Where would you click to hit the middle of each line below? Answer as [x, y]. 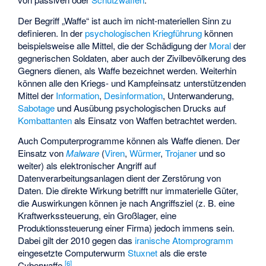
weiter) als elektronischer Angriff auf [87, 166]
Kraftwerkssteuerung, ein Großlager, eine [97, 216]
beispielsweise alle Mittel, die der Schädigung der [114, 45]
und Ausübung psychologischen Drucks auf [140, 107]
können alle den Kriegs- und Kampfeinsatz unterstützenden [132, 83]
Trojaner [181, 153]
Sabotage [37, 107]
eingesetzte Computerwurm [73, 253]
